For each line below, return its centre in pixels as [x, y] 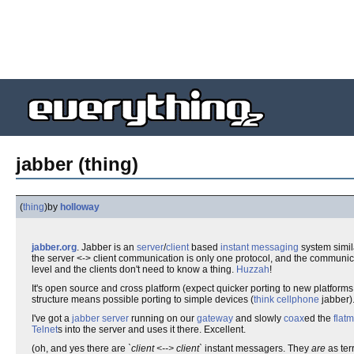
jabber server [100, 318]
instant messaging [260, 247]
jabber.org [54, 247]
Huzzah [253, 269]
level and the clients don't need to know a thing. [134, 269]
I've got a [52, 318]
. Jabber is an [107, 247]
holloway [80, 207]
